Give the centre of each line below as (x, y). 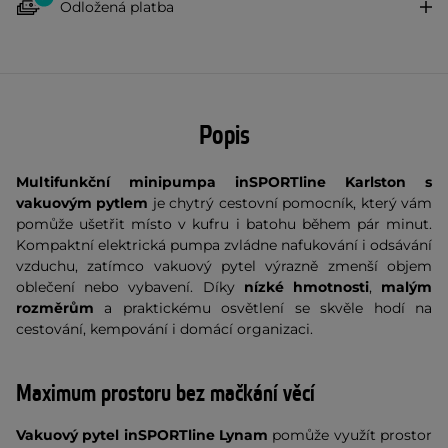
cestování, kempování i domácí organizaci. (164, 329)
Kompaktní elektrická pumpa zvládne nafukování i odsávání (224, 245)
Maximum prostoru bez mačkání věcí (165, 394)
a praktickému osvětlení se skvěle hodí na (263, 308)
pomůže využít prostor (350, 435)
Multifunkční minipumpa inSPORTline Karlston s (224, 182)
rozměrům (55, 308)
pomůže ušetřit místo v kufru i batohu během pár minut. (224, 224)
